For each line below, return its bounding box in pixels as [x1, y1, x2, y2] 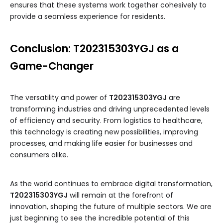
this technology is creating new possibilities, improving [10, 127, 198, 137]
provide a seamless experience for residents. [10, 11, 165, 22]
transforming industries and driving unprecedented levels [10, 104, 210, 114]
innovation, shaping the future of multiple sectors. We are [10, 202, 212, 212]
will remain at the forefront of [68, 190, 173, 201]
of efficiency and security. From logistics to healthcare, [10, 115, 203, 126]
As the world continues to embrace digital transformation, [10, 179, 213, 189]
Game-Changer [10, 59, 94, 74]
